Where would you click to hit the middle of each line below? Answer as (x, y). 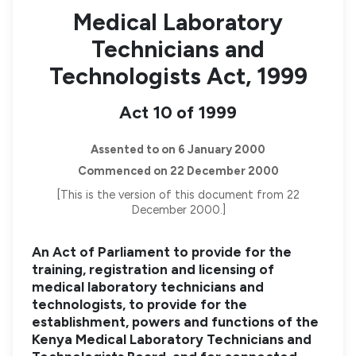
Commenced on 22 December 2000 (178, 170)
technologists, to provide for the (139, 305)
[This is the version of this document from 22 (178, 195)
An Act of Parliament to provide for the (162, 252)
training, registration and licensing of (153, 270)
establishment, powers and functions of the (175, 322)
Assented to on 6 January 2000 (178, 149)
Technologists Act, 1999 (178, 75)
